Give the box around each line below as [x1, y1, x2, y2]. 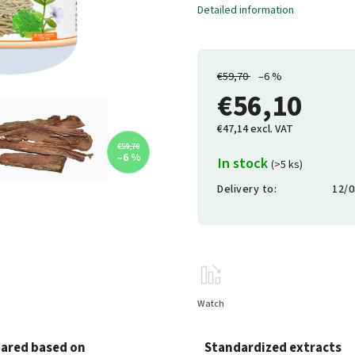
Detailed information [197, 2, 294, 18]
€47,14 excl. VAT [217, 121, 293, 137]
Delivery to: [217, 181, 277, 197]
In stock [217, 153, 271, 174]
